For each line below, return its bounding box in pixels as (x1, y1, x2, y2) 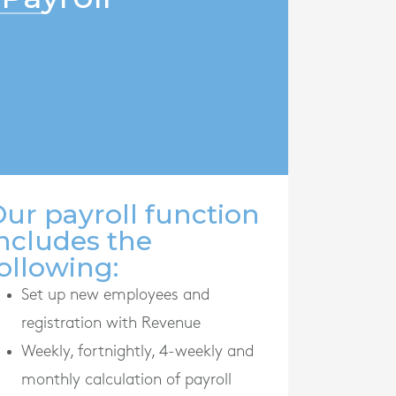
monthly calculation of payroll (21, 371, 232, 387)
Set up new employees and (21, 286, 209, 302)
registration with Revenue (21, 315, 201, 331)
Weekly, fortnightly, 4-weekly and (21, 343, 254, 359)
